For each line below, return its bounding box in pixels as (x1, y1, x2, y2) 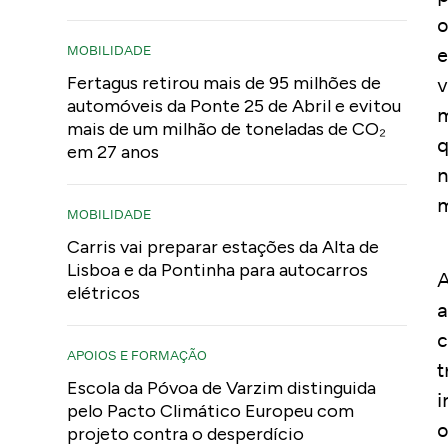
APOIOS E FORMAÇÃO (67, 347, 208, 363)
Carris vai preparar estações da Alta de (67, 236, 380, 258)
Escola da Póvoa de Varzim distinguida (67, 377, 377, 399)
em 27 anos (67, 141, 160, 163)
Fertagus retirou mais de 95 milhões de (67, 72, 382, 94)
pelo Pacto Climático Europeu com (67, 400, 355, 422)
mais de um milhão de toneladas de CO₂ (67, 118, 387, 140)
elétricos (67, 282, 141, 304)
